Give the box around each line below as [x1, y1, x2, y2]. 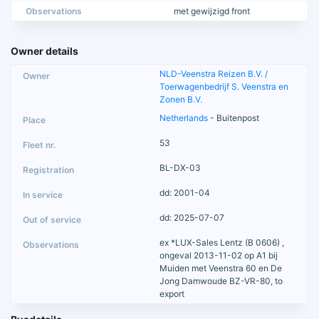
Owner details [11, 44, 78, 57]
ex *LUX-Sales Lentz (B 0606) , [159, 236, 284, 248]
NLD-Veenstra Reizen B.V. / [159, 68, 268, 79]
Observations [26, 5, 82, 16]
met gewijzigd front [174, 5, 250, 16]
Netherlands [159, 112, 208, 123]
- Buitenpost [208, 112, 259, 123]
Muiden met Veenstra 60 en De [159, 262, 282, 273]
